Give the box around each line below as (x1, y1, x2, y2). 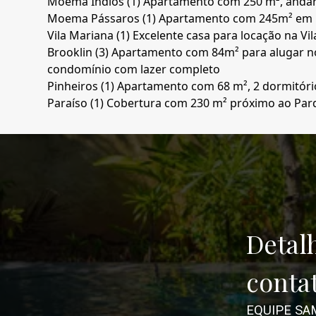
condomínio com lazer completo (47, 61, 221, 78)
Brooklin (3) (47, 44, 112, 61)
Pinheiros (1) (47, 78, 118, 95)
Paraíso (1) (47, 95, 107, 111)
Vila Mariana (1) (47, 28, 133, 44)
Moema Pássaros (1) (47, 11, 159, 27)
